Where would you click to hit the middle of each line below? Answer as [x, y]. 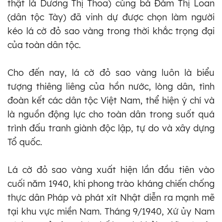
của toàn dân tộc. [44, 45]
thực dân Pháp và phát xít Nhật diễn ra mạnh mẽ [111, 197]
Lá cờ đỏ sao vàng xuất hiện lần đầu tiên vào [111, 169]
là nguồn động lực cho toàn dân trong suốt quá [111, 114]
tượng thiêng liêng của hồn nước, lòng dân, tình [111, 86]
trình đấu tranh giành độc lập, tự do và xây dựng [111, 128]
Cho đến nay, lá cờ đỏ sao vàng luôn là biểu [111, 72]
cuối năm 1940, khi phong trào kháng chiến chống [111, 183]
